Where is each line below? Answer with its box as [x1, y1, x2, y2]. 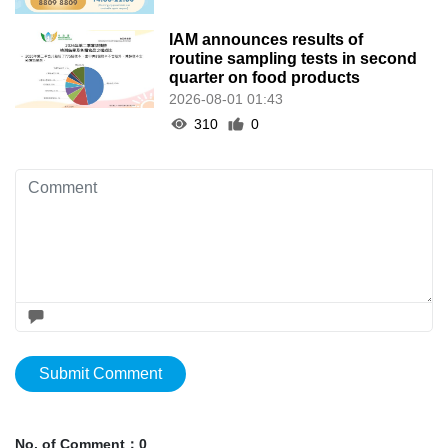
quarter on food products [169, 68, 361, 86]
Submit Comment [39, 364, 162, 382]
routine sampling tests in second [169, 49, 418, 67]
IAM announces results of [169, 30, 364, 48]
